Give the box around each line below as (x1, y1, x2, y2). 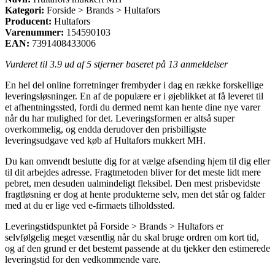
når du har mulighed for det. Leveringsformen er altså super (5, 112, 234, 123)
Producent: (5, 15, 52, 26)
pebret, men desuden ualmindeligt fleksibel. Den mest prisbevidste (5, 177, 260, 188)
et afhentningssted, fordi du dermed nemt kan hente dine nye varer (5, 101, 260, 112)
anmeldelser (178, 58, 228, 69)
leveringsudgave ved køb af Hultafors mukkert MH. (5, 134, 206, 145)
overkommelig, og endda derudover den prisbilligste (5, 123, 206, 134)
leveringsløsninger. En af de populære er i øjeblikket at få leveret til (5, 90, 263, 101)
